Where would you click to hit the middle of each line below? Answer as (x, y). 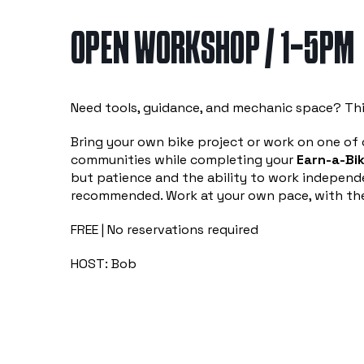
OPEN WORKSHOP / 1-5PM (213, 51)
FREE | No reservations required (165, 230)
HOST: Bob (104, 264)
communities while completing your (184, 160)
